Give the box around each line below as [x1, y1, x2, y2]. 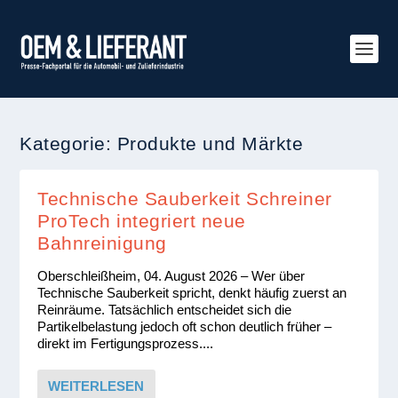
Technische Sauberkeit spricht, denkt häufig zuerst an [37, 285, 347, 300]
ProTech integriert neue [37, 211, 246, 231]
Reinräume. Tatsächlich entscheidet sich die [37, 302, 292, 317]
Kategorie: [20, 133, 117, 154]
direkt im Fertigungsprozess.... [37, 336, 214, 351]
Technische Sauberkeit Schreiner [37, 188, 332, 209]
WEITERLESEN [48, 378, 145, 394]
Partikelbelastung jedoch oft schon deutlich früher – [37, 319, 332, 334]
